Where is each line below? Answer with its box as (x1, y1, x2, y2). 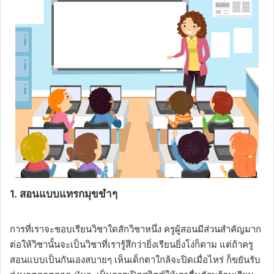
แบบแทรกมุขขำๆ (39, 187, 117, 200)
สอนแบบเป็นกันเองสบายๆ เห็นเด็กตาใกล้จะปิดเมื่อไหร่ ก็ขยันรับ (10, 254, 261, 266)
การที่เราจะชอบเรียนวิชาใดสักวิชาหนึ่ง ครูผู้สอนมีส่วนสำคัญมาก (10, 223, 261, 235)
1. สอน (10, 187, 39, 200)
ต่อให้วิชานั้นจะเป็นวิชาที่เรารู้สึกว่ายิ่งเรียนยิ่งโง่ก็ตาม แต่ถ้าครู (10, 239, 253, 251)
